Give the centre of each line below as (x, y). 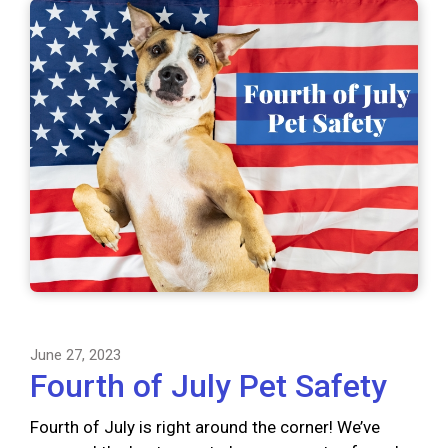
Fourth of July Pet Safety (208, 386)
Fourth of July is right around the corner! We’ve (205, 427)
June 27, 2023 (75, 355)
